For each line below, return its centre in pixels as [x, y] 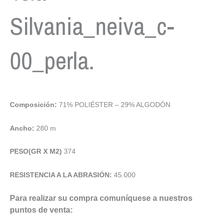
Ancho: [23, 128]
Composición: [34, 105]
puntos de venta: [41, 210]
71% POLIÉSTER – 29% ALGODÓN [115, 105]
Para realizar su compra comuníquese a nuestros [101, 198]
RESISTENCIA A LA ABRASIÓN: [62, 175]
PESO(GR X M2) [37, 151]
